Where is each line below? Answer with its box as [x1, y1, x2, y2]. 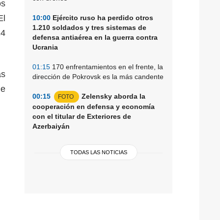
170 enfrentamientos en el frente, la [50, 62, 163, 71]
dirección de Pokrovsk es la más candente [32, 72, 164, 81]
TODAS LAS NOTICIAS [70, 149, 127, 155]
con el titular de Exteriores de [32, 112, 131, 120]
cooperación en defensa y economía [32, 102, 155, 110]
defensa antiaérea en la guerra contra [32, 33, 158, 41]
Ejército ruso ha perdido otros [51, 13, 153, 22]
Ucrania [32, 43, 58, 51]
